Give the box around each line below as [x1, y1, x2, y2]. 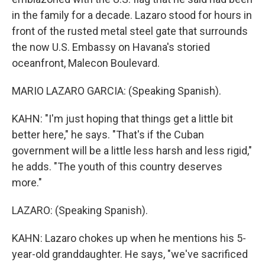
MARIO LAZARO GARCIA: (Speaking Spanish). [12, 85, 221, 97]
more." [12, 176, 42, 189]
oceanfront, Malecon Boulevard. [12, 57, 160, 69]
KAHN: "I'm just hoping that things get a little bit [12, 112, 233, 125]
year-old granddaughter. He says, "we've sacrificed [12, 248, 248, 260]
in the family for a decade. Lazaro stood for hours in [12, 9, 252, 21]
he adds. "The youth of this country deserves [12, 160, 222, 173]
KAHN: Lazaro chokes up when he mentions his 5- [12, 232, 246, 244]
